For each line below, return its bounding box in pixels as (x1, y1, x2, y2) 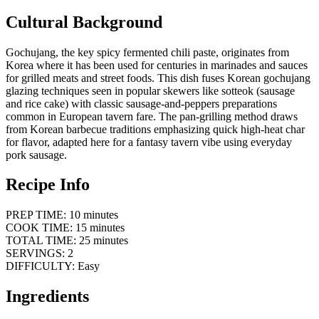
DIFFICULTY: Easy (6, 260, 100, 273)
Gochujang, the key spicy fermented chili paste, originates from (6, 46, 289, 58)
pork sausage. (6, 148, 67, 161)
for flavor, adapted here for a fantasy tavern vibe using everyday (6, 135, 292, 148)
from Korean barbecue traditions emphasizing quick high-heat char (6, 122, 305, 135)
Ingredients (6, 287, 89, 306)
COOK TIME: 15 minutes (6, 221, 125, 234)
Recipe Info (6, 175, 90, 194)
